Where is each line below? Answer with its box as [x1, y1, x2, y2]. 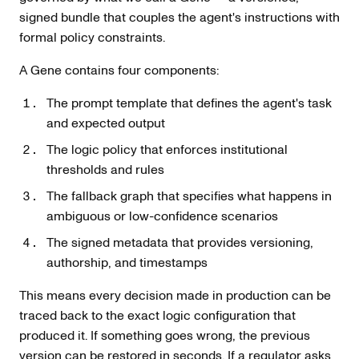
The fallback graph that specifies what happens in [46, 186, 332, 204]
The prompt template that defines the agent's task [46, 93, 332, 111]
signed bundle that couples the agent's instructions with [19, 7, 340, 26]
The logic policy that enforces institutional [46, 139, 288, 158]
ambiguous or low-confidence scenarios [46, 206, 278, 224]
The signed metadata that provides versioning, [46, 232, 313, 251]
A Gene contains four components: [19, 60, 219, 79]
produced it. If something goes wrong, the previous [19, 325, 310, 344]
